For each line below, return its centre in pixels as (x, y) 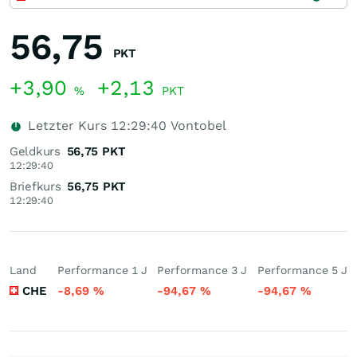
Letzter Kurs (67, 126)
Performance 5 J (302, 270)
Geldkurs (35, 151)
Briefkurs (35, 186)
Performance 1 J (102, 270)
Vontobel (196, 126)
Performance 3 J (202, 270)
